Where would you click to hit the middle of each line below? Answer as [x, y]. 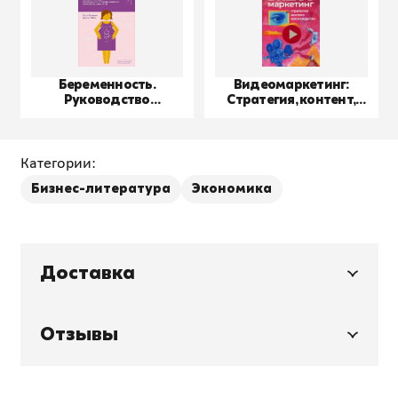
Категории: [58, 163]
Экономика [231, 188]
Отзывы [79, 334]
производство [291, 115]
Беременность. [107, 84]
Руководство [107, 99]
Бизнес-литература [100, 188]
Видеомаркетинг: [291, 84]
